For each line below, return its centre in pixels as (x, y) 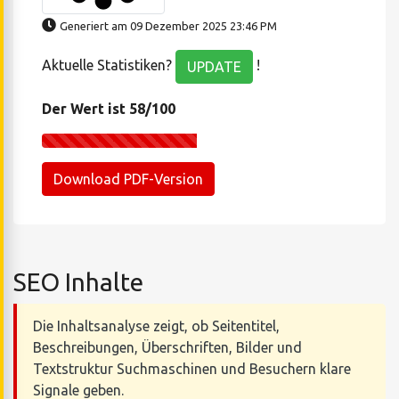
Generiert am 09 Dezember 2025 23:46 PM (168, 26)
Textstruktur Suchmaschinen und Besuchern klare (191, 368)
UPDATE (214, 67)
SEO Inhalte (78, 282)
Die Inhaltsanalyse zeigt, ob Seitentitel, (156, 326)
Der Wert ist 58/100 (109, 109)
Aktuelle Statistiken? (109, 65)
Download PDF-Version (128, 179)
